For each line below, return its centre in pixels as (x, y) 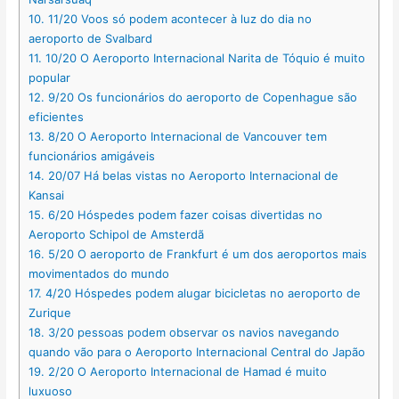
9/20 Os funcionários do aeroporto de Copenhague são (201, 98)
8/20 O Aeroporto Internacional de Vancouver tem (186, 137)
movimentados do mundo (99, 274)
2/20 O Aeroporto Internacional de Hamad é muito (186, 372)
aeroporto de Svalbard (91, 39)
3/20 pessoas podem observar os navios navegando (192, 333)
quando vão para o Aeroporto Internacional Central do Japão (197, 352)
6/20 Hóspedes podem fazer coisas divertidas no (184, 215)
